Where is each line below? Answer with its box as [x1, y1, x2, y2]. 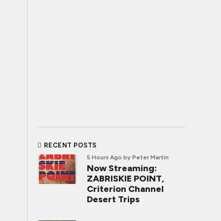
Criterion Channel [87, 184, 164, 194]
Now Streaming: [87, 163, 157, 174]
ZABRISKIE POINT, [87, 173, 164, 184]
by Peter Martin [123, 154, 169, 161]
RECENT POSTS [43, 142, 97, 149]
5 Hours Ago [87, 154, 122, 161]
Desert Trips [87, 194, 140, 205]
